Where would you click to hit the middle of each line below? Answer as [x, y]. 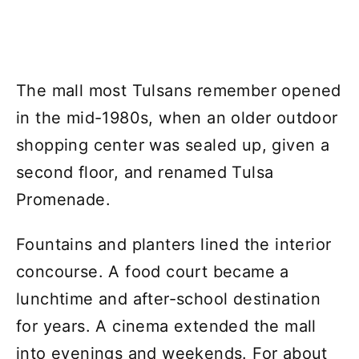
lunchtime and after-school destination [169, 298]
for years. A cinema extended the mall [166, 326]
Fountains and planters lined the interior [174, 244]
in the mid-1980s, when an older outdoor [177, 117]
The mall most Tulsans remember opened [179, 90]
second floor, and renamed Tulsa [145, 172]
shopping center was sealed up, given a [173, 145]
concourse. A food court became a [153, 271]
